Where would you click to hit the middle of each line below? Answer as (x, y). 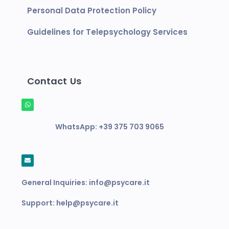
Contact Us (54, 81)
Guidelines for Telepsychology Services (107, 32)
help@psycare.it (87, 203)
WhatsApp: (77, 127)
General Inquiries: (55, 183)
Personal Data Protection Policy (92, 11)
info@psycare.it (119, 183)
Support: (39, 203)
